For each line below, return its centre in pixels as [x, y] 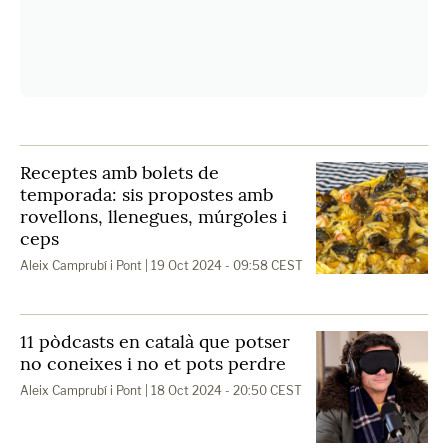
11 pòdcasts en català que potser [155, 341]
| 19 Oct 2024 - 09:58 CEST [222, 265]
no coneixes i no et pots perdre [153, 363]
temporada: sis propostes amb [146, 194]
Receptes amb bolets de [119, 172]
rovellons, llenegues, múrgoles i [153, 216]
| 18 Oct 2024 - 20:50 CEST [222, 390]
